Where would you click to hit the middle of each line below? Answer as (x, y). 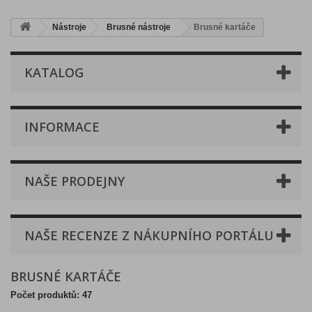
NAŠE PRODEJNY (75, 181)
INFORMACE (62, 127)
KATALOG (54, 72)
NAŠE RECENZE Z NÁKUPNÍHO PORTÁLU (149, 235)
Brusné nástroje (139, 27)
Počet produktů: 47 (51, 295)
